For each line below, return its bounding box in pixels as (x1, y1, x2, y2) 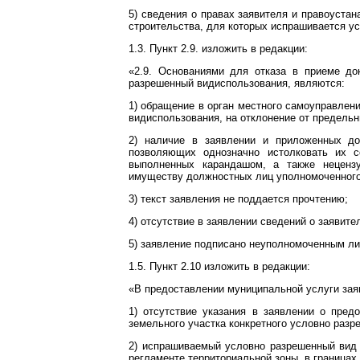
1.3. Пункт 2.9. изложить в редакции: (129, 43, 308, 55)
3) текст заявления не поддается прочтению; (129, 193, 348, 205)
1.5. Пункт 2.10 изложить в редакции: (129, 260, 310, 272)
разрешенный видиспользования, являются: (129, 77, 345, 89)
